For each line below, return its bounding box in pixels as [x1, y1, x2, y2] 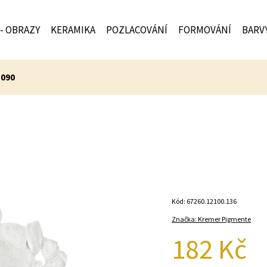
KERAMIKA [51, 23, 95, 36]
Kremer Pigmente [198, 215, 251, 223]
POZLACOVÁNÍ [106, 23, 167, 36]
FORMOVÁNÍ [178, 23, 231, 36]
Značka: [172, 215, 198, 223]
